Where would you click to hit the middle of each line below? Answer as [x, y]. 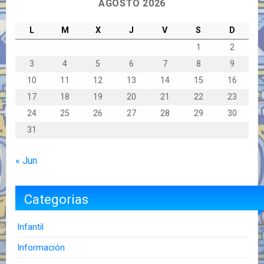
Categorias [56, 199]
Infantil [31, 227]
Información [41, 247]
